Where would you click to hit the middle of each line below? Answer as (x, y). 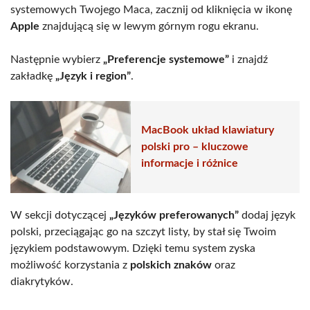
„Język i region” (93, 76)
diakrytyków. (42, 281)
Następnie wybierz (57, 59)
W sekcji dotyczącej (60, 215)
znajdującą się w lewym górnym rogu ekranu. (149, 26)
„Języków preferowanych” (174, 215)
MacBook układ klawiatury (208, 130)
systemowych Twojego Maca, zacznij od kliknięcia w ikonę (151, 9)
